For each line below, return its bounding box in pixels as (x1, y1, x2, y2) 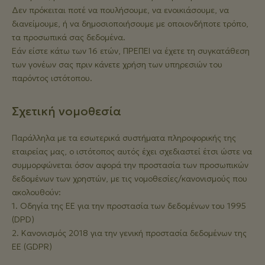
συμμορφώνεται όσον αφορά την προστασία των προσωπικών (12, 160, 248, 170)
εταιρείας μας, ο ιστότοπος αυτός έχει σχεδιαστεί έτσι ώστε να (12, 146, 252, 157)
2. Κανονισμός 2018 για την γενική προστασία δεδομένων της (12, 228, 247, 238)
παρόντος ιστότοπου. (12, 73, 92, 83)
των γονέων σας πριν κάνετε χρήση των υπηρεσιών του (12, 59, 222, 70)
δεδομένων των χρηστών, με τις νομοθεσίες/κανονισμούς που (12, 173, 247, 184)
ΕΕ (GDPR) (12, 241, 52, 252)
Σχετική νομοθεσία (12, 104, 121, 119)
